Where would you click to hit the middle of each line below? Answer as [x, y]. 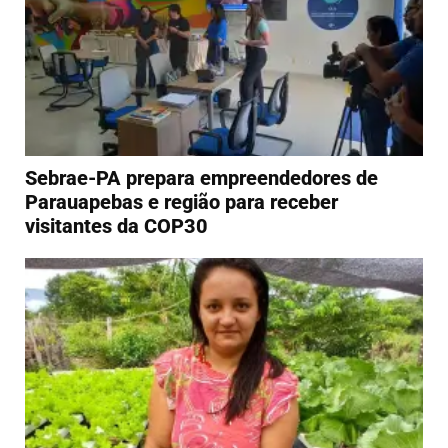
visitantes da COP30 [116, 226]
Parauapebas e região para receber [181, 202]
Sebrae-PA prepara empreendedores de [201, 178]
